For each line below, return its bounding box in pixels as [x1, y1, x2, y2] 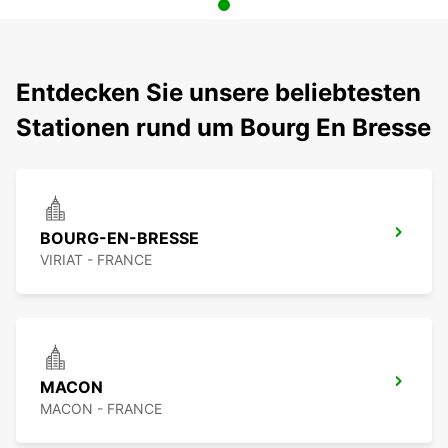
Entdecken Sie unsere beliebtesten [16, 78, 421, 108]
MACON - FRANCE [40, 400, 162, 418]
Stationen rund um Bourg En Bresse [16, 113, 431, 143]
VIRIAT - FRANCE [40, 251, 152, 269]
